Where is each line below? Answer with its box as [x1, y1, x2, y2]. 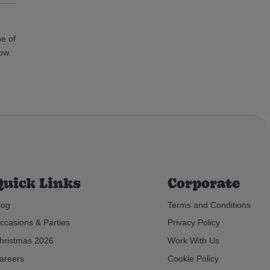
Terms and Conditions [168, 199, 251, 210]
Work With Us [168, 236, 219, 246]
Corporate [168, 172, 240, 193]
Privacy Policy [168, 218, 220, 228]
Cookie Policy [168, 253, 219, 263]
